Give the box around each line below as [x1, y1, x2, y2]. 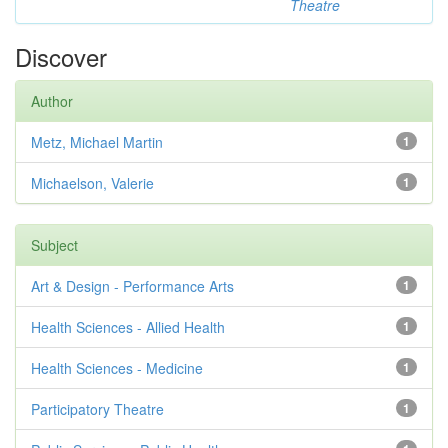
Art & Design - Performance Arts [31, 276, 234, 296]
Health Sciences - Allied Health [31, 317, 225, 337]
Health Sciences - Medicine [31, 358, 203, 378]
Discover [15, 39, 107, 74]
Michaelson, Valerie [31, 173, 154, 193]
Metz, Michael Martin [31, 132, 163, 152]
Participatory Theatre [31, 399, 164, 419]
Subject [31, 235, 78, 255]
